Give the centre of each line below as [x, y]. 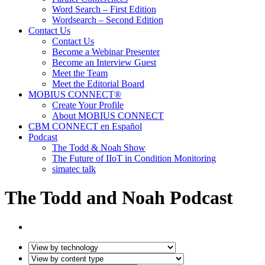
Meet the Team [80, 73]
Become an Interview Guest [104, 62]
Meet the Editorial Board [98, 84]
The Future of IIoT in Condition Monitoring [134, 158]
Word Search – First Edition [104, 9]
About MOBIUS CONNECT [108, 116]
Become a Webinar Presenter [106, 52]
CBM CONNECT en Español [85, 126]
